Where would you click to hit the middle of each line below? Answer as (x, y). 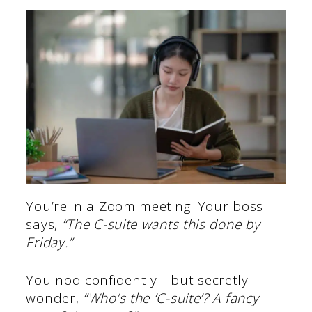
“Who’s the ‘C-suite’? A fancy (171, 298)
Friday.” (50, 242)
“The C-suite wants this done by (161, 224)
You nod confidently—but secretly (137, 280)
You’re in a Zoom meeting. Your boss (145, 206)
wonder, (55, 298)
